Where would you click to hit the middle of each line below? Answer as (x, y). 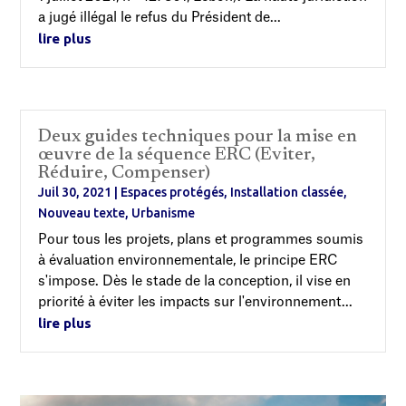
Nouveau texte (82, 213)
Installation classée (287, 193)
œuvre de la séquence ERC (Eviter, (177, 155)
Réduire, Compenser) (125, 174)
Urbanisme (164, 213)
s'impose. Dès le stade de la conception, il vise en (195, 282)
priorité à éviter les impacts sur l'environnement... (196, 303)
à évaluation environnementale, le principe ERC (188, 261)
